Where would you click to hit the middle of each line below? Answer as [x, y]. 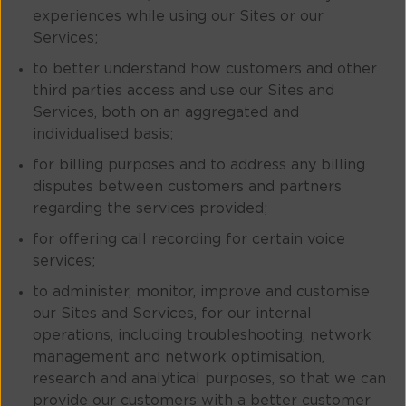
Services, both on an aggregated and [166, 113]
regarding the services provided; [150, 209]
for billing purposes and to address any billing [199, 165]
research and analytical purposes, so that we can [209, 379]
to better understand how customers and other [205, 69]
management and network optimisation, [179, 358]
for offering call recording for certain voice [189, 240]
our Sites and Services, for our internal [172, 314]
